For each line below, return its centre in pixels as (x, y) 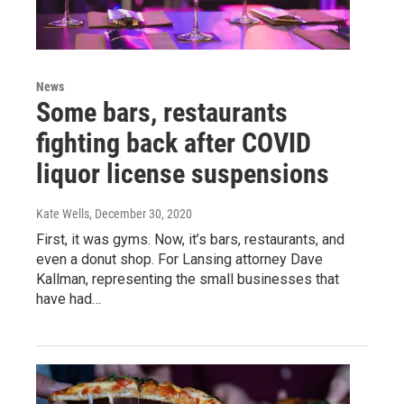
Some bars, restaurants (162, 112)
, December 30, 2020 (141, 213)
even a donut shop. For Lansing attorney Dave (179, 259)
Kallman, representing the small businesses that (188, 279)
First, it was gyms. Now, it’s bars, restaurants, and (190, 239)
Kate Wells (63, 213)
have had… (69, 298)
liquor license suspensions (183, 173)
